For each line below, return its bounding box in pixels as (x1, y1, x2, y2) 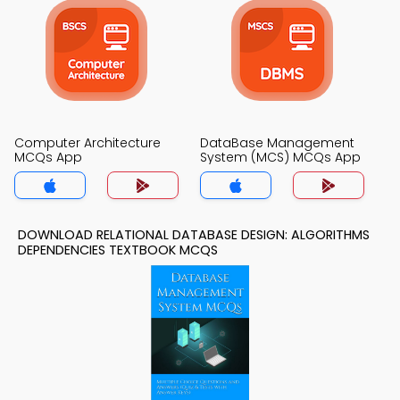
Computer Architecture (14, 134, 161, 152)
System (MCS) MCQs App (200, 148, 361, 166)
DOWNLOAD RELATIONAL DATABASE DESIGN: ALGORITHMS (18, 226, 370, 244)
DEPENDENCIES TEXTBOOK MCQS (18, 241, 218, 259)
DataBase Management (200, 134, 354, 152)
